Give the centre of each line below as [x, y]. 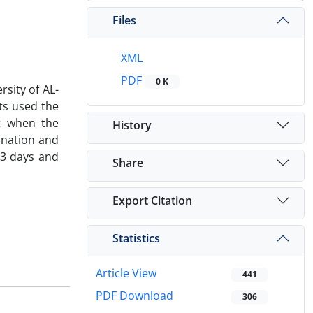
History [132, 125]
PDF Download [134, 296]
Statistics [136, 238]
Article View [126, 274]
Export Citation [152, 200]
